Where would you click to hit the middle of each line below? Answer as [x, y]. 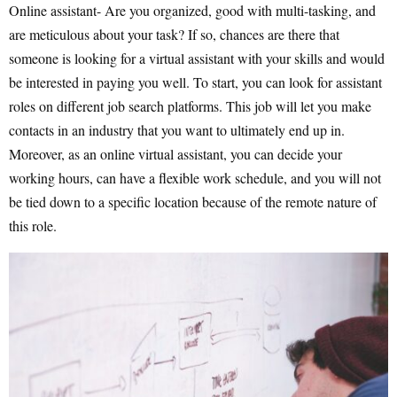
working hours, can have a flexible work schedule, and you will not [195, 178]
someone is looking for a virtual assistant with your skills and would [197, 58]
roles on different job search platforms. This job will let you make [190, 106]
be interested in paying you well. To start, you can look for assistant [195, 82]
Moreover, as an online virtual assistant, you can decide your [175, 154]
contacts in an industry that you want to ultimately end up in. [177, 130]
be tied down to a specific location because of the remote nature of [193, 202]
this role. [33, 226]
